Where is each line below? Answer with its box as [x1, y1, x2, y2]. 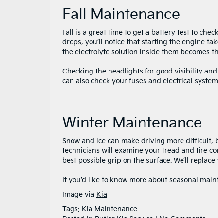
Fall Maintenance [62, 6, 180, 23]
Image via [62, 190, 96, 199]
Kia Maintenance [82, 205, 137, 213]
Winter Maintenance [62, 114, 202, 132]
